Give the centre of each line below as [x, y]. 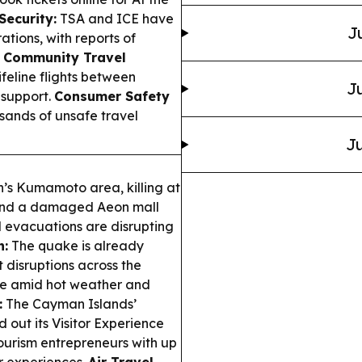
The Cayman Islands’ [69, 304]
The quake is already [76, 246]
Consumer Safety [112, 96]
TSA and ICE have [115, 19]
